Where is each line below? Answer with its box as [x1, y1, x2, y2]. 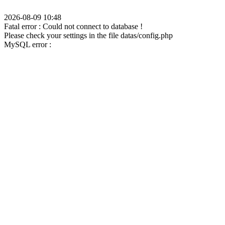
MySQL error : [4, 40, 51, 49]
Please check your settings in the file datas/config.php [4, 31, 173, 40]
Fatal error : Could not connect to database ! [4, 22, 143, 31]
